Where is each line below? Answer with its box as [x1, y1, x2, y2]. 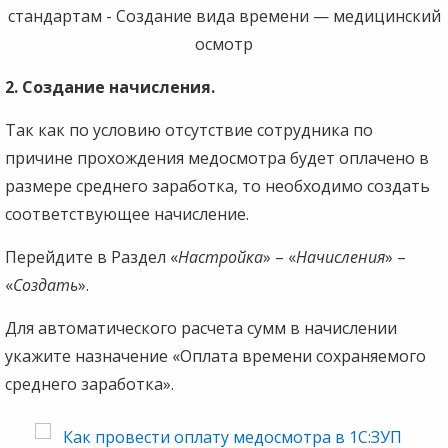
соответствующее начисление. [5, 202, 249, 225]
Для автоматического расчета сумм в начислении [5, 316, 397, 339]
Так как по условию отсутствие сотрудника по [5, 118, 373, 141]
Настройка [178, 245, 263, 268]
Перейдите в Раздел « [5, 245, 178, 268]
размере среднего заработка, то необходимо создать [5, 174, 430, 197]
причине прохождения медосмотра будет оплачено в [5, 146, 429, 169]
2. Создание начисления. [5, 75, 215, 98]
